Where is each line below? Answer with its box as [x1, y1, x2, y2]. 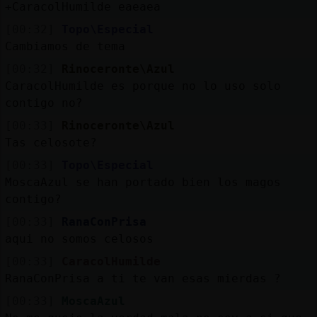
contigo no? [4, 96, 83, 110]
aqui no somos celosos [4, 231, 154, 246]
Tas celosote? [4, 135, 97, 149]
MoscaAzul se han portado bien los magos [4, 175, 281, 189]
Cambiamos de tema [4, 39, 125, 53]
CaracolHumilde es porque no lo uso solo [4, 79, 281, 93]
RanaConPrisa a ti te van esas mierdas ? [4, 271, 281, 285]
